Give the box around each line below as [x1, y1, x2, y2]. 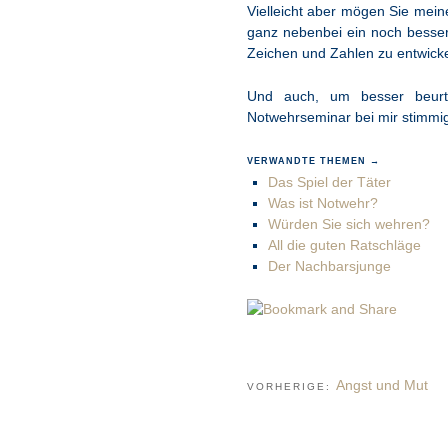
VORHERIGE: [246, 380, 336, 392]
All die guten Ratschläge [268, 236, 422, 253]
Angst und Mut [335, 376, 428, 393]
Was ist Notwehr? [268, 194, 379, 211]
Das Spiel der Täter [268, 173, 392, 190]
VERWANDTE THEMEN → [246, 155, 380, 166]
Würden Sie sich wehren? [268, 215, 431, 232]
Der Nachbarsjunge [268, 257, 392, 274]
